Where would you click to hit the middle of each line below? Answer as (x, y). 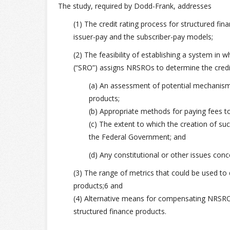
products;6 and (98, 186)
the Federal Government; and (137, 137)
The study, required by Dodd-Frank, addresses (135, 6)
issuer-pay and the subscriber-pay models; (143, 37)
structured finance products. (120, 211)
